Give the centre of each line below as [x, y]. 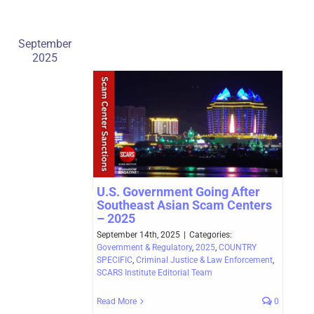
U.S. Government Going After [178, 192]
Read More [117, 302]
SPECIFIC [115, 260]
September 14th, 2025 [138, 235]
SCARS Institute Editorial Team [155, 273]
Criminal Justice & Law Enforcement [204, 260]
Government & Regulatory [144, 248]
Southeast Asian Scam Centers [184, 205]
